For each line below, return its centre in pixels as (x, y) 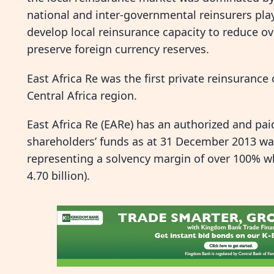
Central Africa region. (82, 95)
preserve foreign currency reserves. (118, 49)
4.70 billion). (58, 175)
